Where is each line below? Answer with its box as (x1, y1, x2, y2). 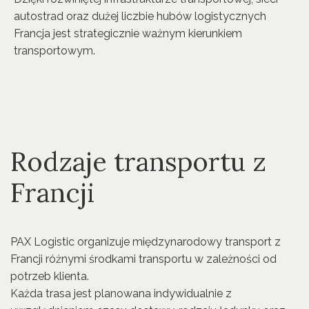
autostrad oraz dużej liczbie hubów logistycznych (14, 10, 266, 23)
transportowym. (14, 44, 95, 57)
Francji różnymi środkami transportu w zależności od (10, 252, 277, 266)
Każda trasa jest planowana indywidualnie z (10, 287, 232, 300)
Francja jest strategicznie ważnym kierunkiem (14, 27, 242, 40)
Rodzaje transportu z (10, 145, 266, 178)
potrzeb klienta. (10, 270, 89, 283)
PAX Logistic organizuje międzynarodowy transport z (10, 235, 281, 248)
